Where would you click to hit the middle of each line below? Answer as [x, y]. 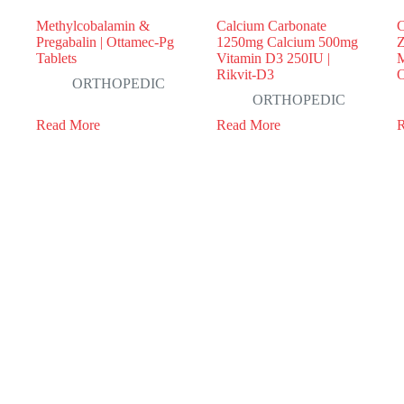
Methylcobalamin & [93, 25]
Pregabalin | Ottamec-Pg [105, 41]
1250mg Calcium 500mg [288, 41]
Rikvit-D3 [246, 74]
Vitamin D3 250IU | [274, 58]
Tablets [56, 58]
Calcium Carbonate [272, 25]
